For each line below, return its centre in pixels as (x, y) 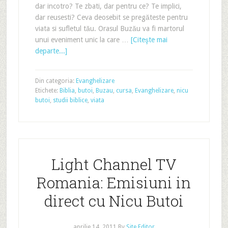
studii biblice (70, 100)
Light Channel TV (114, 164)
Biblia (67, 91)
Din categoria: (55, 81)
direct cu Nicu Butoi (114, 201)
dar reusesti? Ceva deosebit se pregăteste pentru (111, 17)
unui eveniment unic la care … (83, 40)
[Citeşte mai (149, 40)
